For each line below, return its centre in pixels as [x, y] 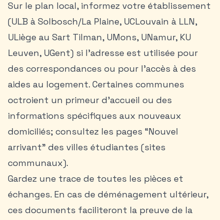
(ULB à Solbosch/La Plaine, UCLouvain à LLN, [102, 21]
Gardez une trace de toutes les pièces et [96, 179]
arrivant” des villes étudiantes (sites [87, 147]
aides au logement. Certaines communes [96, 84]
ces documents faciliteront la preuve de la [100, 210]
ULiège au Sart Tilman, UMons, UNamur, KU [99, 37]
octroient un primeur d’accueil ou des [90, 100]
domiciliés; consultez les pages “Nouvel [93, 131]
